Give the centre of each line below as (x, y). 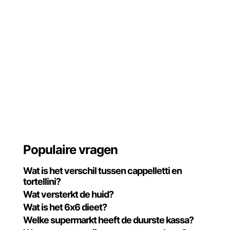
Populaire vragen (71, 150)
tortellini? (42, 181)
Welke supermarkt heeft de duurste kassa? (109, 220)
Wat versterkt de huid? (69, 194)
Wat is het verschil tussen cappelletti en (103, 171)
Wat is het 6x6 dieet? (65, 207)
